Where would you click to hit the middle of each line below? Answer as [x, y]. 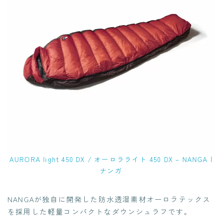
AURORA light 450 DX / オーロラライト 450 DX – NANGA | [111, 159]
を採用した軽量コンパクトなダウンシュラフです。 [100, 211]
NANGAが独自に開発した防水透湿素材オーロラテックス [109, 199]
